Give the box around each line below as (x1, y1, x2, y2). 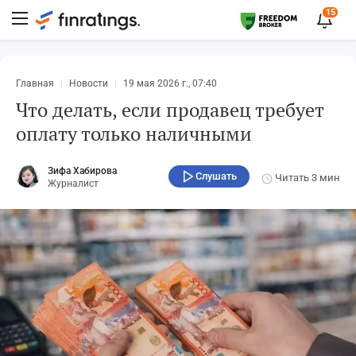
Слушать (195, 169, 237, 182)
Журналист (48, 178, 99, 190)
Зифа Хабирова (48, 165, 117, 177)
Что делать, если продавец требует (16, 97, 323, 122)
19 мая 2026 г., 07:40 (123, 78, 217, 89)
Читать (273, 172, 311, 184)
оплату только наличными (16, 121, 252, 146)
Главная (16, 78, 54, 89)
